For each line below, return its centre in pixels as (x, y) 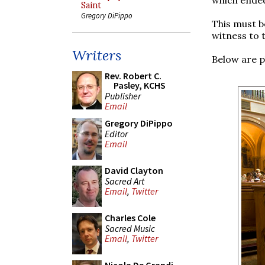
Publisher (123, 96)
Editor (116, 133)
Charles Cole (130, 218)
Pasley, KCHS (140, 85)
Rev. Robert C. (133, 76)
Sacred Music (130, 228)
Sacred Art (125, 181)
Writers (97, 55)
